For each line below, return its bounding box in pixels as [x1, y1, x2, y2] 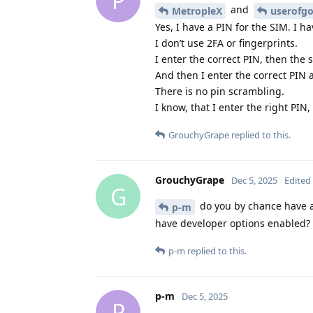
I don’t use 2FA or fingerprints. [155, 36, 298, 50]
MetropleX [172, 4, 222, 18]
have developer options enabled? [155, 216, 310, 230]
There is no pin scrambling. [155, 85, 284, 99]
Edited [284, 174, 311, 187]
